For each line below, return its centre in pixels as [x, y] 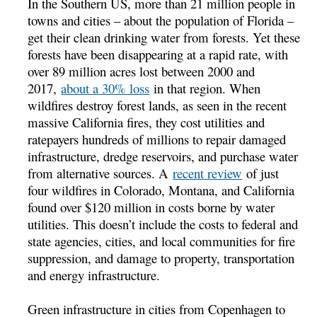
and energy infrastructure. [94, 275]
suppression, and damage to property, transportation [161, 258]
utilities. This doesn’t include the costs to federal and [163, 224]
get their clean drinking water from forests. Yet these [164, 37]
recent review [208, 173]
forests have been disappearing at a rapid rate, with [158, 54]
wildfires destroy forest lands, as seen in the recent [157, 105]
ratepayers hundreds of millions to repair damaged [157, 139]
